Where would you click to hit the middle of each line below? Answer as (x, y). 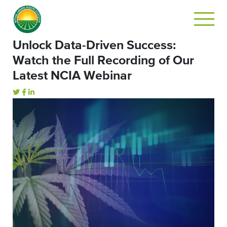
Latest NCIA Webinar (72, 76)
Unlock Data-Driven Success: (94, 45)
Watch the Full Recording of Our (103, 61)
